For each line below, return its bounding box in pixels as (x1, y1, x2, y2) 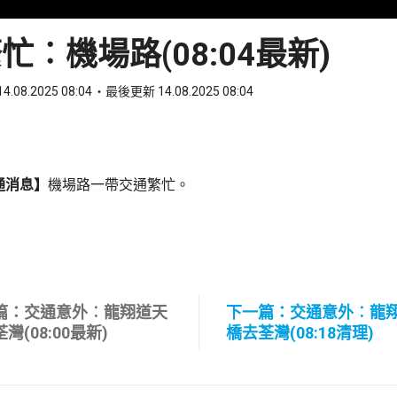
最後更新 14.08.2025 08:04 (105, 84, 253, 98)
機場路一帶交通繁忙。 (48, 176, 190, 193)
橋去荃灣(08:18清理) (225, 323, 374, 342)
